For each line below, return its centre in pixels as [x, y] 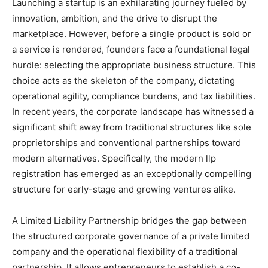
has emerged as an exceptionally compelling [156, 173]
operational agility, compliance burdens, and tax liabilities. [134, 96]
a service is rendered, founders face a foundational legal [131, 49]
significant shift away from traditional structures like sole [132, 127]
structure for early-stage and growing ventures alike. [124, 189]
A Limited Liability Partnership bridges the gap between [130, 220]
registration [36, 173]
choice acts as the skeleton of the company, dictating [124, 80]
